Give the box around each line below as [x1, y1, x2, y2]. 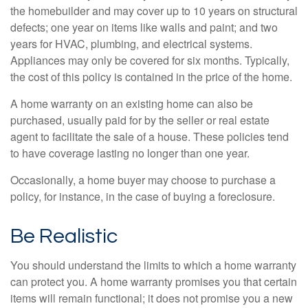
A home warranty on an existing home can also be [10, 96, 253, 112]
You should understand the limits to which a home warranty [10, 257, 296, 274]
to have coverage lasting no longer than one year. [10, 145, 250, 162]
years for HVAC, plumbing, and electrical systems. [10, 36, 252, 52]
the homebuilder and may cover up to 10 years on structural [10, 3, 298, 19]
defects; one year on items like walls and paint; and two [10, 19, 278, 36]
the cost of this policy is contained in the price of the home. [10, 69, 292, 85]
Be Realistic [10, 225, 118, 247]
